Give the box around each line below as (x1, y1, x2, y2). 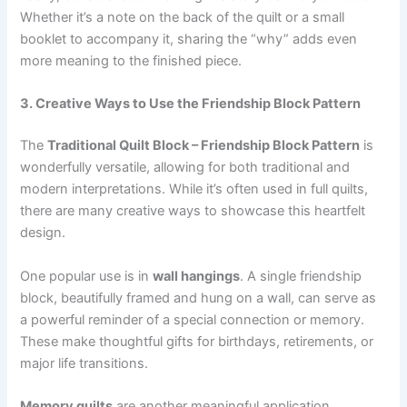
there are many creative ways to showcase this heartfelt (20, 203, 366, 220)
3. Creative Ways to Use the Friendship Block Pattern (20, 95, 362, 113)
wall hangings (153, 267, 241, 284)
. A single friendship (240, 267, 362, 284)
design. (20, 224, 66, 242)
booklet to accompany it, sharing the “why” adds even (20, 30, 358, 47)
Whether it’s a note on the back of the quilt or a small (20, 8, 345, 25)
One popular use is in (20, 267, 154, 284)
